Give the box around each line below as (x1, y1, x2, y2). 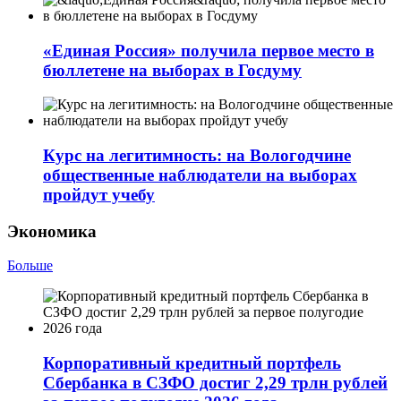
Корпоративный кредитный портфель (43, 354, 341, 373)
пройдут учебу (43, 184, 155, 204)
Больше (7, 258, 53, 274)
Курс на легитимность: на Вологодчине (43, 145, 351, 165)
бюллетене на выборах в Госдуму (43, 60, 302, 80)
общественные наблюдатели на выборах (43, 165, 357, 184)
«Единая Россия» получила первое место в (43, 40, 374, 60)
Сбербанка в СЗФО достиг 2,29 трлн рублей (43, 373, 388, 393)
